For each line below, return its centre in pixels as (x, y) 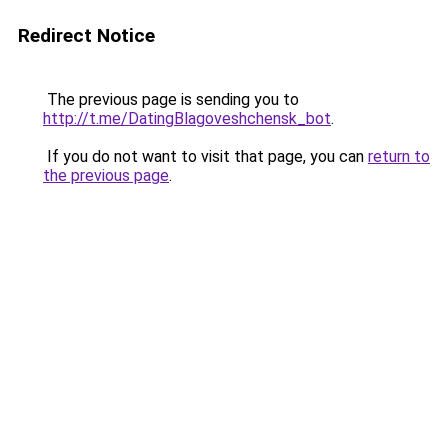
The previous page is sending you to (171, 99)
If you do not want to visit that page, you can (205, 156)
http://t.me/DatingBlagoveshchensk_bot (187, 118)
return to (399, 156)
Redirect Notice (86, 35)
